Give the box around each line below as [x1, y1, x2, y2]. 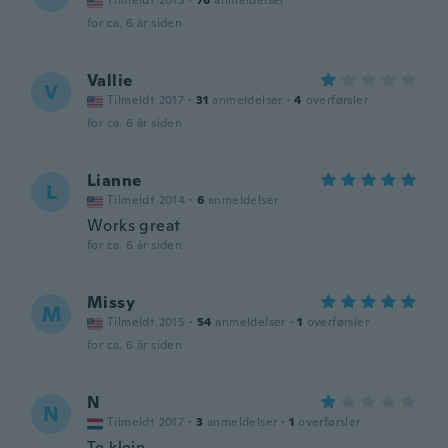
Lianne [87, 170, 142, 191]
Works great [87, 215, 181, 236]
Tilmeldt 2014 [107, 192, 186, 208]
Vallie [87, 70, 133, 91]
